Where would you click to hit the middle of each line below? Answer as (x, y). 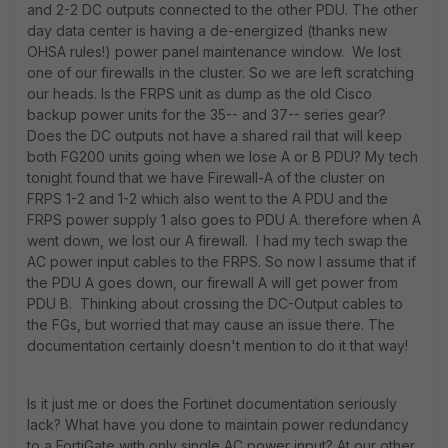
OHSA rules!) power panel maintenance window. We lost (214, 51)
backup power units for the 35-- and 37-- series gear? (206, 114)
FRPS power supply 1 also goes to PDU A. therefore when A (224, 219)
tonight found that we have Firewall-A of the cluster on (206, 177)
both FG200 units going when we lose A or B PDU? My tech (222, 156)
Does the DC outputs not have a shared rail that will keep (214, 135)
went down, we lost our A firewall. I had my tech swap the (217, 240)
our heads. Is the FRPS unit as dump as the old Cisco (199, 93)
